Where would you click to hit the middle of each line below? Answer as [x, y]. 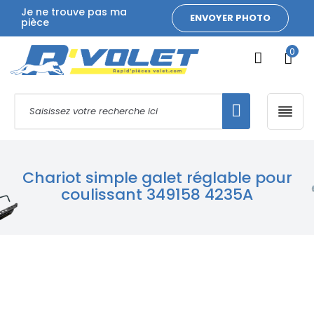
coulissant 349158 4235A [157, 195]
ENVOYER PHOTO [230, 18]
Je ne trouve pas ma [74, 12]
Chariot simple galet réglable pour [157, 178]
